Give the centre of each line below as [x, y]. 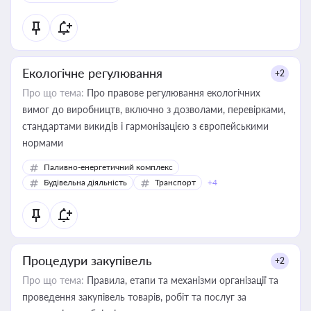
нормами [43, 143]
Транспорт [175, 182]
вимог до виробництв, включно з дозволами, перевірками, [154, 109]
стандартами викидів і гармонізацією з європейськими [145, 126]
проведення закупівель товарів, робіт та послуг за [134, 297]
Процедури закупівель [87, 260]
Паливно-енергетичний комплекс [108, 167]
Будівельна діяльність [85, 182]
